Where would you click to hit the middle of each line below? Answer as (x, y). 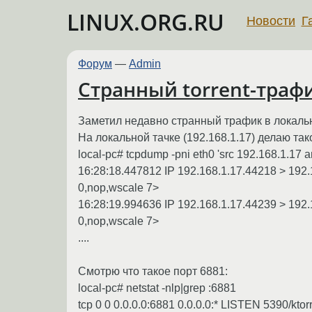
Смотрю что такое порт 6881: (153, 271)
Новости (271, 21)
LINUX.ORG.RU (146, 22)
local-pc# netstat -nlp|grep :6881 (157, 288)
